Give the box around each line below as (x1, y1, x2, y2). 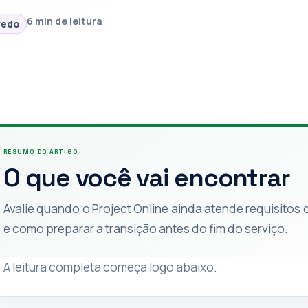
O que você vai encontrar (3, 162, 290, 194)
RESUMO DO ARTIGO (3, 148, 78, 156)
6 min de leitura (27, 14, 103, 27)
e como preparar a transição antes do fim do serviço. (3, 220, 288, 236)
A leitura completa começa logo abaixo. (3, 258, 217, 275)
